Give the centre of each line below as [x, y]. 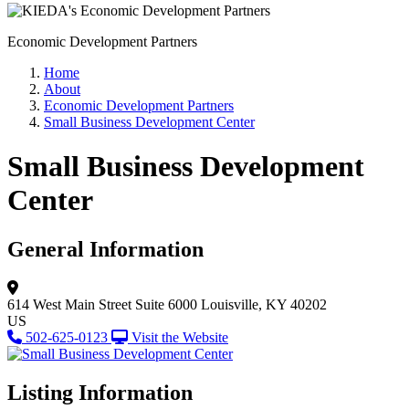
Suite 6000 [166, 304]
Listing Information [100, 392]
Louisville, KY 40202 [264, 304]
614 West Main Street [69, 304]
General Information [105, 249]
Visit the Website [180, 337]
